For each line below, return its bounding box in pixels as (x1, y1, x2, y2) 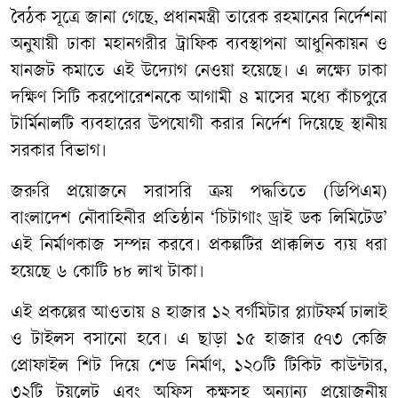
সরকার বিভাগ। (11, 142, 107, 162)
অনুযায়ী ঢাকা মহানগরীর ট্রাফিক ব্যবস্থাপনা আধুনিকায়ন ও (11, 36, 387, 55)
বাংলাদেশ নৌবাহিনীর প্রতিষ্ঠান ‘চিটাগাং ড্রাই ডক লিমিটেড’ (11, 210, 387, 229)
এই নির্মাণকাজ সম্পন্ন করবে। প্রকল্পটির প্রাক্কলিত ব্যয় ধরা (11, 236, 387, 256)
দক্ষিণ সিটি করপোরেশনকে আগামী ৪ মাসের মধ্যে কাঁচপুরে (11, 89, 387, 108)
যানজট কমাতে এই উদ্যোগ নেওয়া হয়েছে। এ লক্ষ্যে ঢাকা (11, 62, 387, 82)
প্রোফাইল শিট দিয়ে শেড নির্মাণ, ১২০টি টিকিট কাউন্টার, (11, 357, 387, 377)
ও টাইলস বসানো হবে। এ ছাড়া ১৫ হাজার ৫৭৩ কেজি (11, 330, 387, 350)
